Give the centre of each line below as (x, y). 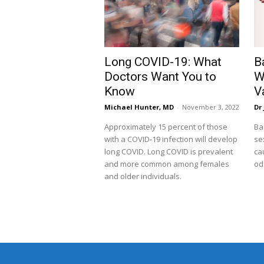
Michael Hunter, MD (139, 107)
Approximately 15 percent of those (166, 127)
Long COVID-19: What (163, 62)
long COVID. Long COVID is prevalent (169, 152)
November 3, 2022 (211, 107)
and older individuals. (143, 176)
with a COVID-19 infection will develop (171, 139)
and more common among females (167, 164)
